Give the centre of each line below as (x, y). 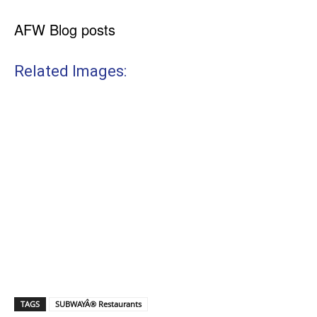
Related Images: (70, 71)
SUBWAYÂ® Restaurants (98, 304)
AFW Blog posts (65, 30)
